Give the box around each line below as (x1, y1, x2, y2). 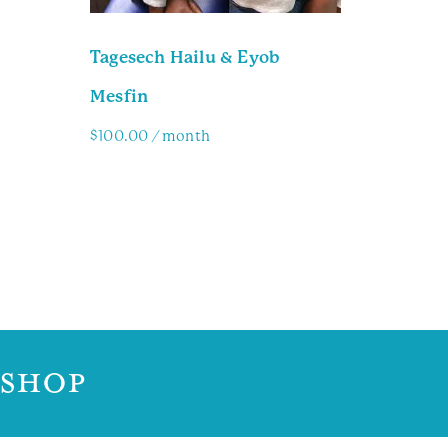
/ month (151, 127, 211, 144)
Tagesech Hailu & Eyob (90, 47, 281, 68)
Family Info (90, 173, 187, 194)
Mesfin (90, 86, 149, 107)
